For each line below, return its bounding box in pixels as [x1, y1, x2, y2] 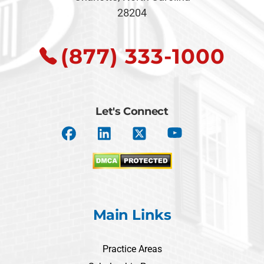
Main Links [93, 206, 171, 223]
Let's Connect [95, 104, 169, 118]
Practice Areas [102, 243, 162, 255]
